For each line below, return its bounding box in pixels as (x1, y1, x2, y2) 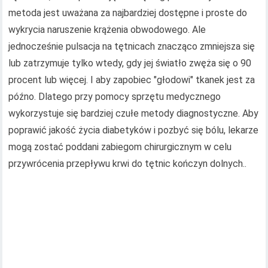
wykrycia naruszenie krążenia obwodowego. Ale (8, 24, 206, 36)
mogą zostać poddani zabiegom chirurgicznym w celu (8, 141, 232, 153)
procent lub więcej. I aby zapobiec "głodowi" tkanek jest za (8, 74, 255, 86)
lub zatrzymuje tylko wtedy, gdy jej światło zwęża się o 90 (8, 57, 252, 69)
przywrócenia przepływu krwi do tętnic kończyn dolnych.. (8, 158, 247, 170)
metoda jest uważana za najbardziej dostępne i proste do (8, 7, 248, 19)
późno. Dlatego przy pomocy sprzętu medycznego (8, 91, 221, 103)
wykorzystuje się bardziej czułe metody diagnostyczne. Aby (8, 108, 259, 120)
